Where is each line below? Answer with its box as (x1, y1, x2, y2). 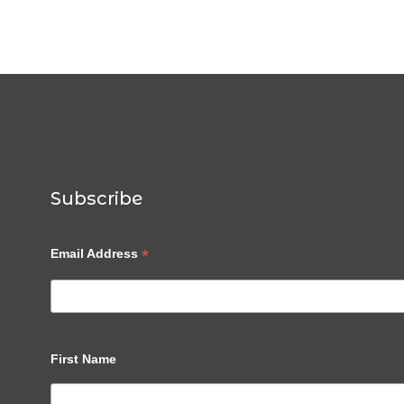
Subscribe (50, 188, 143, 209)
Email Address (50, 246, 142, 261)
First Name (50, 351, 117, 366)
